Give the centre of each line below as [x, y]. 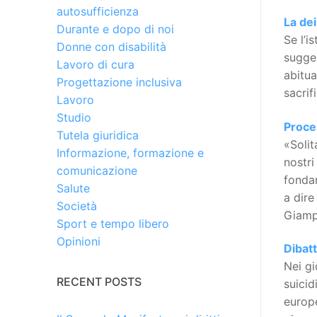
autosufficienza [98, 12]
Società [77, 206]
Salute [73, 189]
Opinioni [79, 242]
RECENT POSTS [99, 282]
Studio [74, 118]
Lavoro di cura [96, 65]
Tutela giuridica [98, 136]
